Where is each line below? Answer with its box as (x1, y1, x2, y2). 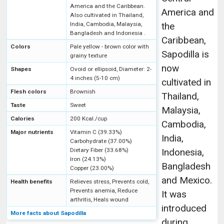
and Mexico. (161, 174, 212, 186)
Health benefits (10, 177, 53, 185)
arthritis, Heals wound (70, 195, 129, 203)
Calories (10, 114, 35, 122)
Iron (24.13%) (70, 155, 106, 162)
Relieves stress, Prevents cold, (70, 177, 149, 185)
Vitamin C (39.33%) (70, 128, 122, 135)
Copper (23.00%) (70, 164, 114, 171)
